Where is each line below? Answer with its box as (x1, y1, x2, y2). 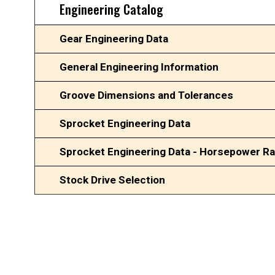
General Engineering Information (60, 61, 219, 73)
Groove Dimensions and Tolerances (60, 89, 233, 101)
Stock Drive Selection (60, 174, 165, 186)
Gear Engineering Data (60, 33, 168, 45)
